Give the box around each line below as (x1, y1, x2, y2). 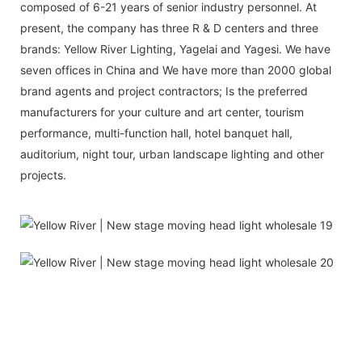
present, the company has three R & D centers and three (20, 20, 318, 35)
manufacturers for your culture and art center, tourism (20, 104, 304, 119)
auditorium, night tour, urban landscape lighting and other (20, 146, 324, 161)
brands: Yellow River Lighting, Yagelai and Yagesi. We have (20, 41, 330, 56)
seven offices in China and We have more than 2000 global (20, 62, 331, 77)
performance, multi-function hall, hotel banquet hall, (20, 125, 293, 140)
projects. (20, 167, 66, 182)
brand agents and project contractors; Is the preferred (20, 83, 308, 98)
